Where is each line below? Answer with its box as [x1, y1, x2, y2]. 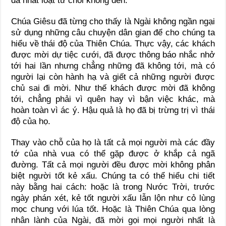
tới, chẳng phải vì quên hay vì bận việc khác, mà [11, 94, 215, 104]
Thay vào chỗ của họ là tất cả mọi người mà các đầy [11, 138, 215, 148]
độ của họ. [11, 117, 51, 127]
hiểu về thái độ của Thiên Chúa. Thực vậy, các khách [11, 39, 215, 49]
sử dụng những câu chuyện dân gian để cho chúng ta [11, 28, 215, 38]
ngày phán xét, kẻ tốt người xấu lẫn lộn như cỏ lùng [11, 193, 215, 203]
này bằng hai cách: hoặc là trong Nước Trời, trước [11, 182, 215, 192]
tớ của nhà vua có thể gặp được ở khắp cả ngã [11, 149, 215, 159]
